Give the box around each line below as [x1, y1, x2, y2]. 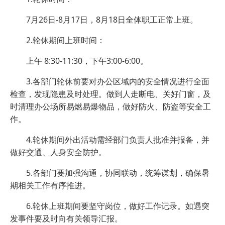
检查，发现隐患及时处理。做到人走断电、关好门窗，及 [10, 88, 211, 99]
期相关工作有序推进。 [10, 179, 90, 191]
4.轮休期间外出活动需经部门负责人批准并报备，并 [26, 134, 209, 145]
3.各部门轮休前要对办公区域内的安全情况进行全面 [26, 75, 209, 87]
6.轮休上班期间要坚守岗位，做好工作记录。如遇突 [26, 200, 209, 211]
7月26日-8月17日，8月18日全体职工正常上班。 [26, 14, 202, 25]
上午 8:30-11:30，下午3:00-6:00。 [26, 55, 148, 66]
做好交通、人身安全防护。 [10, 146, 106, 158]
